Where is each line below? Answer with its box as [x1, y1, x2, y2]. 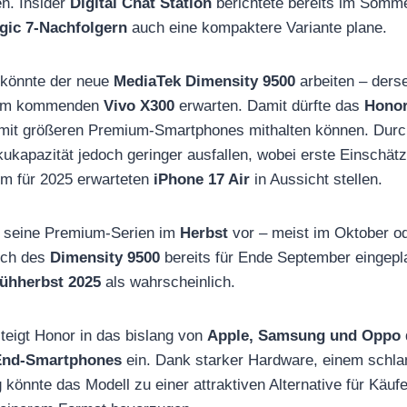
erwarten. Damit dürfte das [174, 96, 364, 114]
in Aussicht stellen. [250, 170, 382, 188]
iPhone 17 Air [154, 170, 250, 188]
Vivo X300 [104, 96, 174, 114]
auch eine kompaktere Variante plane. [127, 18, 387, 36]
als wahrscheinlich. [101, 273, 235, 291]
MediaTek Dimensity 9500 [114, 72, 295, 90]
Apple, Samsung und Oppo [207, 326, 401, 344]
